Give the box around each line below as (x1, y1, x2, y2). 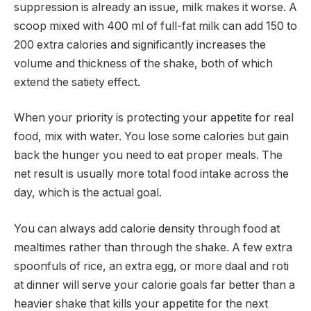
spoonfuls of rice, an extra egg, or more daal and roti (14, 259, 289, 273)
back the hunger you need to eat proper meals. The (14, 149, 283, 162)
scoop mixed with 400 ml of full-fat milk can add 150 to (14, 19, 297, 33)
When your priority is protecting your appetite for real (14, 111, 294, 125)
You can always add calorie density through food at (14, 221, 280, 235)
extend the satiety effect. (14, 75, 140, 89)
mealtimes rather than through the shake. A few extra (14, 240, 292, 254)
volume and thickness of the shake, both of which (14, 56, 273, 70)
